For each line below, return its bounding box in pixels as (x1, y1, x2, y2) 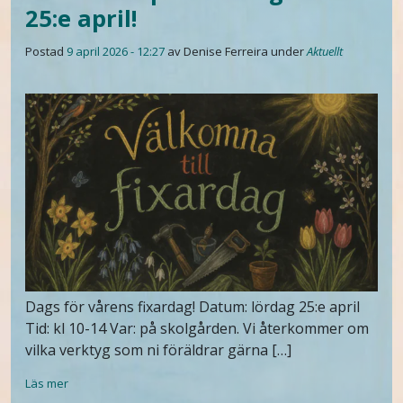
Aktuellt (307, 42, 343, 59)
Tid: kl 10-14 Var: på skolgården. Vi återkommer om (25, 318, 369, 339)
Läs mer (25, 375, 68, 392)
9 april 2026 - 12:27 (67, 42, 165, 59)
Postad (25, 42, 67, 59)
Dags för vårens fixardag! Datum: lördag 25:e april (25, 297, 360, 318)
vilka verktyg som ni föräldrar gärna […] (25, 340, 291, 361)
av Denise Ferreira (167, 42, 268, 59)
